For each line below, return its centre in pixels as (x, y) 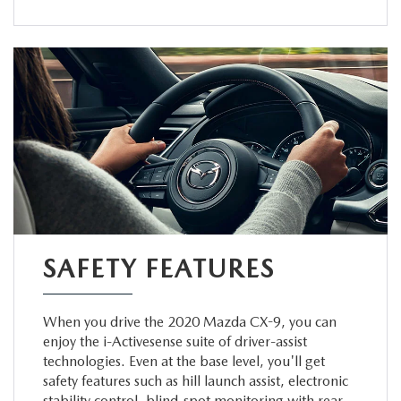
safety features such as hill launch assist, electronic (195, 380)
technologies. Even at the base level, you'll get (183, 361)
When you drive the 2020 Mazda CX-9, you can (189, 321)
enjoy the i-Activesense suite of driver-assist (175, 341)
